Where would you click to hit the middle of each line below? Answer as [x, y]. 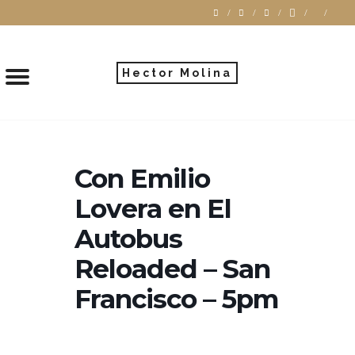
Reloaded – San [172, 269]
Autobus [128, 239]
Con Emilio [142, 178]
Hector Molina [177, 73]
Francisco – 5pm [176, 299]
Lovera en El [153, 208]
